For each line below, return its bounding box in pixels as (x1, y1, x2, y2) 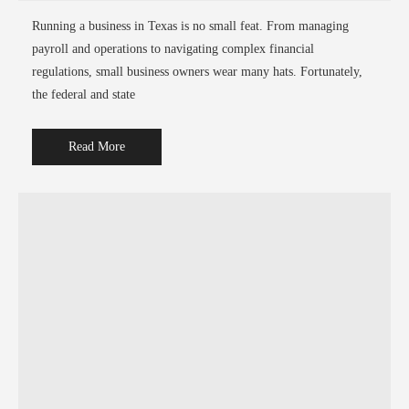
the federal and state (32, 87, 135, 101)
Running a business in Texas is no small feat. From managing (32, 18, 349, 33)
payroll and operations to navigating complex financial (32, 41, 314, 56)
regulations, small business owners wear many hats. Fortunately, (32, 64, 362, 79)
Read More (68, 139, 125, 153)
